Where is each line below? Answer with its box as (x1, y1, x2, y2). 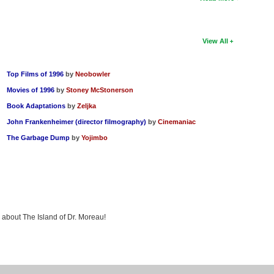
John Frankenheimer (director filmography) (7, 117, 147, 125)
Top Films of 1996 (7, 70, 64, 78)
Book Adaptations (7, 102, 66, 109)
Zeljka (77, 102, 97, 109)
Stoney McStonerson (66, 86, 134, 94)
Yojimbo (81, 133, 108, 141)
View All (202, 37, 229, 45)
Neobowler (75, 70, 111, 78)
